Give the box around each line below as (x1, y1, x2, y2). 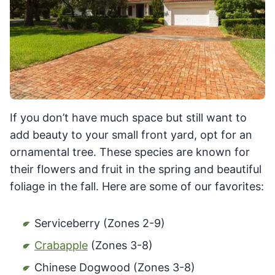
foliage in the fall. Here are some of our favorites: (10, 180, 264, 193)
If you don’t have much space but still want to (10, 111, 247, 125)
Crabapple (34, 239, 88, 252)
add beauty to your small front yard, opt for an (10, 128, 252, 142)
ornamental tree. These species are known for (10, 145, 250, 159)
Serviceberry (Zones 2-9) (34, 217, 165, 230)
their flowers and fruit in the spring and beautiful (10, 163, 261, 176)
